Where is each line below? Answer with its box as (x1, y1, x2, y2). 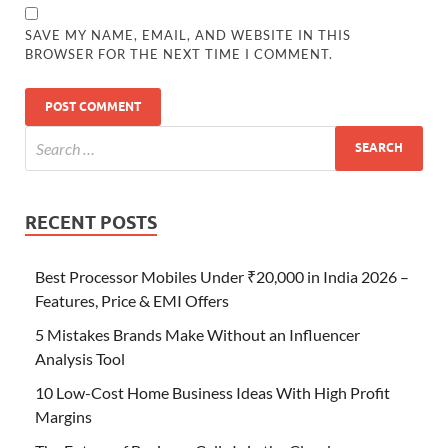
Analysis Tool (35, 348, 125, 368)
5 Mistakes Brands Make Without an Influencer (35, 324, 360, 344)
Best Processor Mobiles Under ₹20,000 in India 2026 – (35, 266, 409, 286)
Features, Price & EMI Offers (35, 290, 229, 310)
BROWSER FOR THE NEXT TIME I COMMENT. (25, 45, 334, 62)
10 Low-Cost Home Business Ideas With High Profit (35, 382, 390, 402)
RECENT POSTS (25, 211, 157, 233)
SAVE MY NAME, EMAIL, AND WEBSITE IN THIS (25, 26, 352, 43)
